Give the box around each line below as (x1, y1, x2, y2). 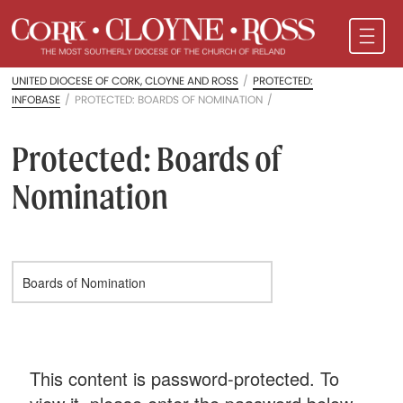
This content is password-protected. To (30, 365, 340, 392)
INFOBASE (12, 92, 61, 108)
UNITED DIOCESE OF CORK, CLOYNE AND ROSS (12, 73, 239, 89)
